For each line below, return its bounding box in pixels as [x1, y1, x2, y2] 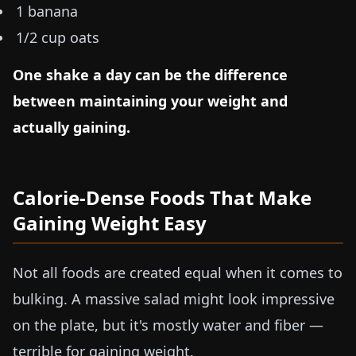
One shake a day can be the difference [13, 65, 288, 84]
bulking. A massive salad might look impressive [13, 289, 335, 308]
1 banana [16, 2, 78, 21]
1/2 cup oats [16, 28, 99, 47]
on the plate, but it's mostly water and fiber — [13, 315, 323, 335]
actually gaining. [13, 118, 130, 137]
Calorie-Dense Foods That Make [13, 184, 311, 211]
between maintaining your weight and [13, 91, 288, 110]
